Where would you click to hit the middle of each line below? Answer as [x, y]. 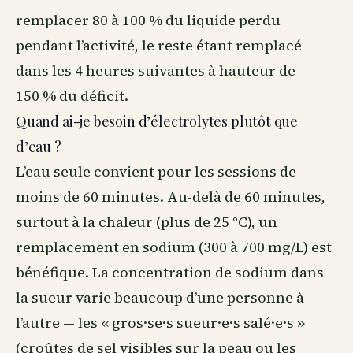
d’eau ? [39, 147]
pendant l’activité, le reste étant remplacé [159, 45]
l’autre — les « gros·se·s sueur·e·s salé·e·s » [160, 323]
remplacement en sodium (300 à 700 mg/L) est [174, 247]
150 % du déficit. [72, 96]
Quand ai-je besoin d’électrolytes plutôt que [157, 121]
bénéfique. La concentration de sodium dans [170, 272]
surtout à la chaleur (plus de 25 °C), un [147, 222]
